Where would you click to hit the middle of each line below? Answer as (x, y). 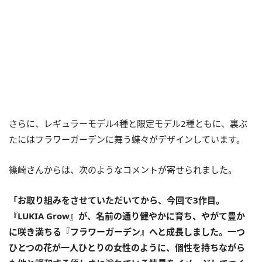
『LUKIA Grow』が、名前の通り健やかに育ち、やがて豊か (127, 216)
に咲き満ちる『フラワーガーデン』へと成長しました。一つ (127, 231)
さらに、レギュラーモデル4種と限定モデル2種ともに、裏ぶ (128, 123)
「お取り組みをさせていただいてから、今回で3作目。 (117, 200)
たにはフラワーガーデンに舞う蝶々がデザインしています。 (127, 139)
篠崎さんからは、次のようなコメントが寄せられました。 (123, 169)
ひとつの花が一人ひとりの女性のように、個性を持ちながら (127, 247)
